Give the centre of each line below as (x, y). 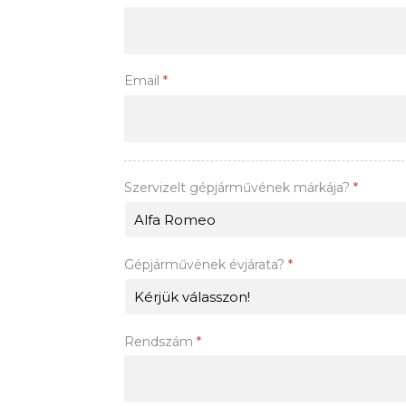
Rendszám (160, 342)
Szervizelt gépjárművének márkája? (239, 187)
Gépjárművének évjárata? (206, 264)
